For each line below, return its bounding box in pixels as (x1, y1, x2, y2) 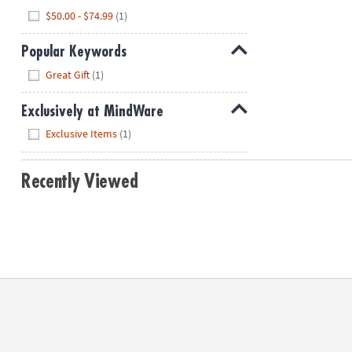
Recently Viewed (20, 171, 138, 191)
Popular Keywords (20, 44, 126, 60)
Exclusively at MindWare (20, 103, 163, 119)
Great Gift (46, 67, 90, 82)
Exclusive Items (46, 126, 118, 141)
